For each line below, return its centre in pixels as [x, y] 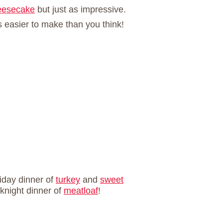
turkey [68, 179]
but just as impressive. [80, 9]
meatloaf [81, 190]
